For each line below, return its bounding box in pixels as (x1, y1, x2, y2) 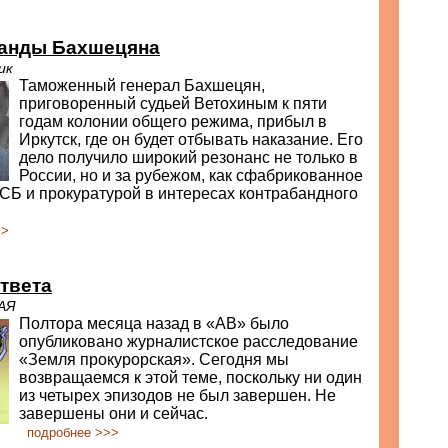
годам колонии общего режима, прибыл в (19, 113, 327, 130)
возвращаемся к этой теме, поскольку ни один (19, 369, 362, 386)
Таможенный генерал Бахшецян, (19, 77, 265, 94)
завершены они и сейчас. (19, 405, 208, 422)
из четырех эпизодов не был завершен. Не (19, 387, 336, 404)
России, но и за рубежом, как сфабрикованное (19, 167, 363, 184)
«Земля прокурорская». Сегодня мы (19, 351, 289, 368)
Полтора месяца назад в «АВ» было (19, 315, 289, 332)
